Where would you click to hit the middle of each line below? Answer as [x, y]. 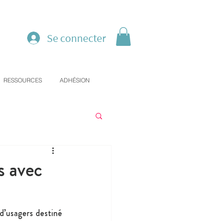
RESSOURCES [23, 80]
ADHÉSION [75, 80]
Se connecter [76, 38]
